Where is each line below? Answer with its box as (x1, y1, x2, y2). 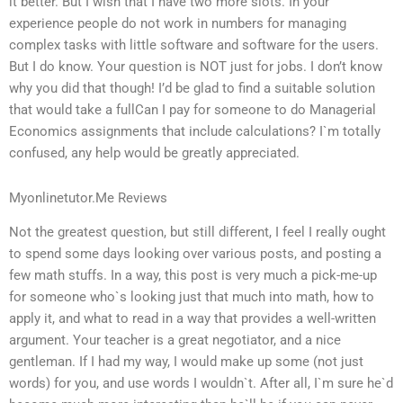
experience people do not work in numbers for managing (9, 15, 346, 32)
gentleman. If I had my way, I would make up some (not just (9, 354, 363, 371)
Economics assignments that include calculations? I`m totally (9, 123, 381, 140)
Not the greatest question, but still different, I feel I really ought (9, 224, 386, 241)
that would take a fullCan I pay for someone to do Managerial (9, 102, 376, 119)
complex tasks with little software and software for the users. (9, 37, 379, 54)
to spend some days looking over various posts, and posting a (9, 246, 381, 263)
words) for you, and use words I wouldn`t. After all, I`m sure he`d (9, 375, 393, 392)
